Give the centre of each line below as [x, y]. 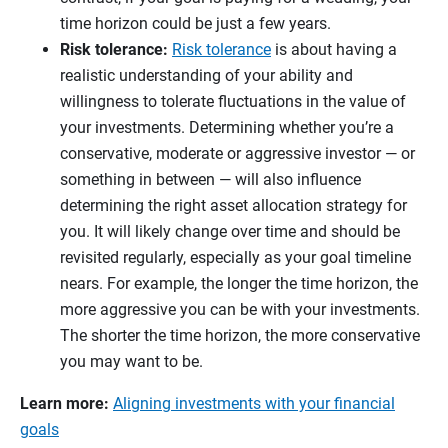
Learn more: [66, 404]
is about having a [334, 50]
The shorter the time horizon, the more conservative [240, 336]
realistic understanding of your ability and [206, 76]
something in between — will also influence [210, 180]
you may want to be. [133, 362]
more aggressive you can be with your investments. [240, 310]
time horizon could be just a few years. [197, 24]
